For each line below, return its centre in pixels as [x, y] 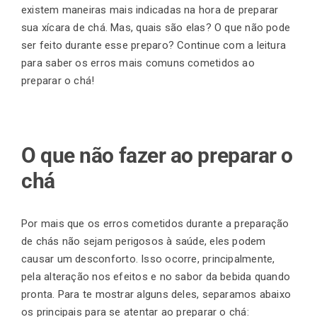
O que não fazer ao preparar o [157, 156]
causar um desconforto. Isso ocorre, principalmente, [148, 259]
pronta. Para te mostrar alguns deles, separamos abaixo [156, 295]
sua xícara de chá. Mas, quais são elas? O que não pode [156, 28]
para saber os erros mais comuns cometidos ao [138, 63]
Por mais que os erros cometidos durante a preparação [155, 224]
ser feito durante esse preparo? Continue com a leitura [154, 46]
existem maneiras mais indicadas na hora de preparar [150, 10]
